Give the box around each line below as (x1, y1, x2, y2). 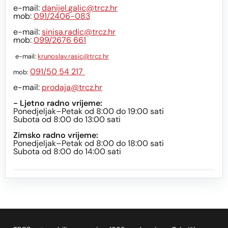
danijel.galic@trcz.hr (42, 3, 118, 14)
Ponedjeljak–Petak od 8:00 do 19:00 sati (13, 106, 164, 117)
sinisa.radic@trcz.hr (42, 26, 116, 38)
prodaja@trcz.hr (42, 82, 102, 93)
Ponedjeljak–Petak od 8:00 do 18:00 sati (13, 138, 164, 149)
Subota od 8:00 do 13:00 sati (13, 114, 121, 125)
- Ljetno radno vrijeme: (13, 98, 102, 109)
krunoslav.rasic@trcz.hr (38, 52, 109, 61)
